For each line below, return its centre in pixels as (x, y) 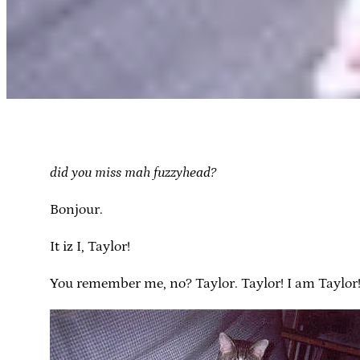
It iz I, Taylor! (90, 246)
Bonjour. (76, 209)
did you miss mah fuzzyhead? (133, 172)
